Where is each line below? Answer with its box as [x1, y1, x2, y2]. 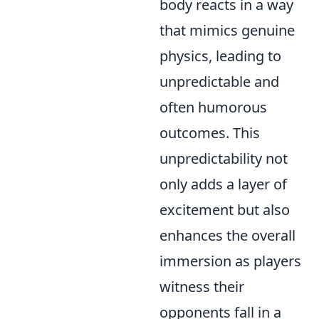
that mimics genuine [159, 21, 295, 41]
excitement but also [159, 200, 290, 220]
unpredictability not [159, 149, 288, 169]
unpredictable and [159, 72, 279, 92]
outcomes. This [159, 123, 260, 143]
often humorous [159, 98, 267, 117]
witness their [159, 277, 244, 297]
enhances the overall [159, 226, 296, 246]
